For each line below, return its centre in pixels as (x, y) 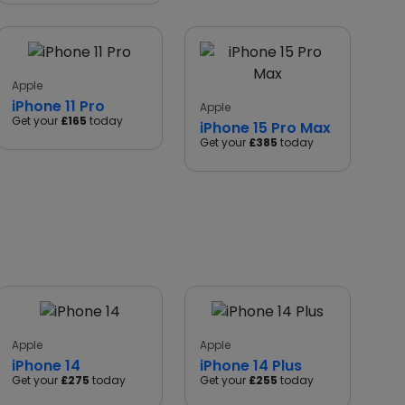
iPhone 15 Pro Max (265, 128)
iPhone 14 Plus (251, 366)
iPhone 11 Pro (58, 106)
